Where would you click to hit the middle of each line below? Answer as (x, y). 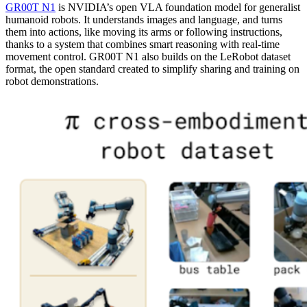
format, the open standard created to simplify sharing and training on (152, 69)
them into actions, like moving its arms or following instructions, (144, 32)
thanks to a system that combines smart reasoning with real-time (143, 45)
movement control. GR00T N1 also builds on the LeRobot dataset (148, 57)
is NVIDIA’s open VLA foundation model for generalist (178, 8)
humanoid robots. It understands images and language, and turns (144, 20)
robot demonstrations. (52, 82)
